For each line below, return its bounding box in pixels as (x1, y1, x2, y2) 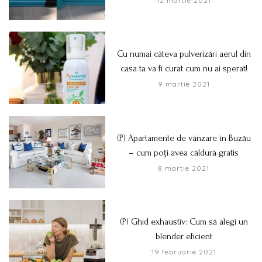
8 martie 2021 (158, 163, 210, 173)
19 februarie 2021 (151, 247, 216, 257)
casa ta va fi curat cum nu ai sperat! (120, 63, 247, 74)
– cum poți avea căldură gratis (129, 147, 239, 158)
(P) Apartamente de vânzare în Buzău (116, 132, 251, 143)
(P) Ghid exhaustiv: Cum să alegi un (119, 216, 248, 227)
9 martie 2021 (157, 80, 210, 89)
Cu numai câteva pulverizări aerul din (116, 49, 251, 60)
